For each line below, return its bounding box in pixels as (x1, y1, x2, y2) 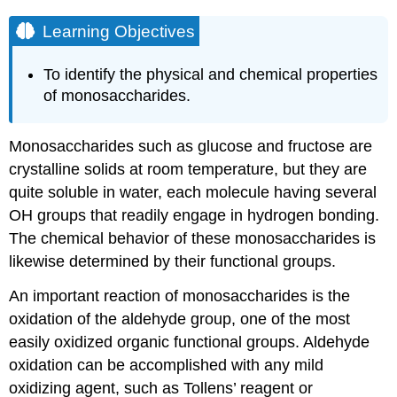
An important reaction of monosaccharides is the (9, 286, 351, 305)
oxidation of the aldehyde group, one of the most (9, 309, 351, 328)
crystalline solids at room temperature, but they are (9, 160, 368, 178)
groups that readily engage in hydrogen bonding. (33, 206, 380, 224)
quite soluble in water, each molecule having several (9, 183, 378, 201)
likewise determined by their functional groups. (9, 252, 337, 270)
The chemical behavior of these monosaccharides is (9, 229, 377, 247)
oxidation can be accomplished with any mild (9, 355, 324, 374)
